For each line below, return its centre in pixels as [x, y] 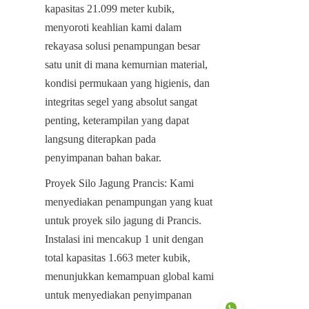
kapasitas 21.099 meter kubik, [110, 8]
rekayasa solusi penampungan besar [122, 46]
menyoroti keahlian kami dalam [113, 27]
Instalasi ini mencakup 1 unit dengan [124, 239]
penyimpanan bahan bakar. [103, 157]
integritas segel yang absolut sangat [121, 101]
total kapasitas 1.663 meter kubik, [118, 257]
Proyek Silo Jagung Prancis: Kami [119, 183]
